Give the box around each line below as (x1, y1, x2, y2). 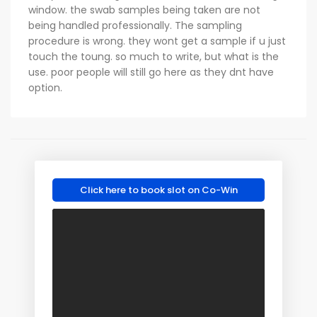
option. (28, 81, 62, 95)
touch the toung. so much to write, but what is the (28, 50, 279, 64)
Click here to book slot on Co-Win (79, 183, 238, 197)
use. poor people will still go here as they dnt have (28, 65, 274, 79)
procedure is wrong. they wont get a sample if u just (28, 34, 286, 48)
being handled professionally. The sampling (28, 18, 242, 33)
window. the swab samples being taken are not (28, 3, 260, 17)
